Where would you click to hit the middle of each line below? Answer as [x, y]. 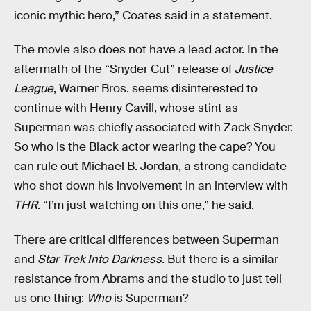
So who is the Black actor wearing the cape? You [145, 147]
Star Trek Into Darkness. [102, 259]
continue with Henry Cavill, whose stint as [126, 108]
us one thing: [50, 298]
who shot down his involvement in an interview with [151, 186]
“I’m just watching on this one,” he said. [147, 205]
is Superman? [150, 298]
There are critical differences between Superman [146, 239]
